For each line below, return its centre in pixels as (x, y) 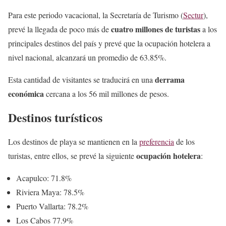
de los (184, 142)
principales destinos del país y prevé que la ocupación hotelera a (109, 43)
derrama (170, 79)
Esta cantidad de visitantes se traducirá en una (81, 79)
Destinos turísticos (55, 118)
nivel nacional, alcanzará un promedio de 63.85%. (87, 57)
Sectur (193, 15)
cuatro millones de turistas (156, 29)
